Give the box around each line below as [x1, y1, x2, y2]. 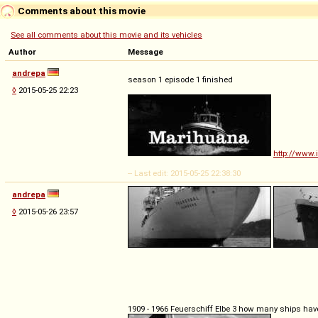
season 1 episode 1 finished [128, 74, 233, 84]
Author [9, 46, 36, 57]
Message [128, 46, 163, 57]
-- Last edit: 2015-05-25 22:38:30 [128, 168, 241, 178]
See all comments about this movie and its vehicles [11, 29, 202, 40]
